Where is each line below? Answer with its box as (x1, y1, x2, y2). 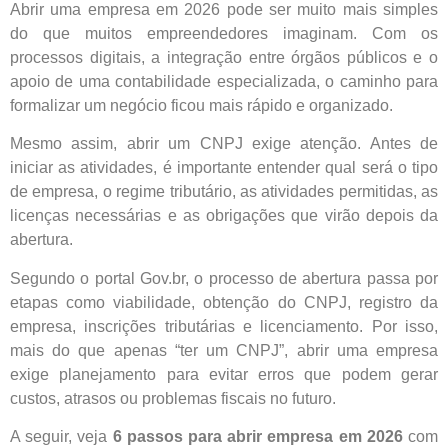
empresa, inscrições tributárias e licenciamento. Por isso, (10, 317, 438, 335)
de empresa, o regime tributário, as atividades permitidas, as (10, 183, 438, 201)
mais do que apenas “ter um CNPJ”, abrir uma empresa (10, 341, 438, 359)
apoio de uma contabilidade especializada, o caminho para (10, 72, 438, 90)
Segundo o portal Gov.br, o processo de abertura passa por (10, 269, 438, 287)
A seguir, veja (10, 427, 113, 445)
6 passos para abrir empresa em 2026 (112, 427, 403, 445)
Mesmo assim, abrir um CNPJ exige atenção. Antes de (10, 135, 438, 153)
